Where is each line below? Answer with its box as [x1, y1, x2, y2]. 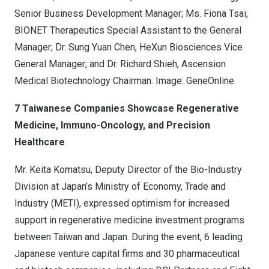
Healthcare [14, 136, 65, 148]
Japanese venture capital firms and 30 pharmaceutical [14, 248, 240, 260]
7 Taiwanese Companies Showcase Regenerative [14, 103, 239, 115]
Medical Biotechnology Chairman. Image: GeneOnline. [14, 75, 236, 87]
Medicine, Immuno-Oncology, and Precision [14, 119, 210, 131]
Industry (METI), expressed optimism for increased [14, 198, 229, 210]
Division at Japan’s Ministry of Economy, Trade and [14, 181, 226, 193]
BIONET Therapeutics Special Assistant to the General [14, 25, 241, 37]
